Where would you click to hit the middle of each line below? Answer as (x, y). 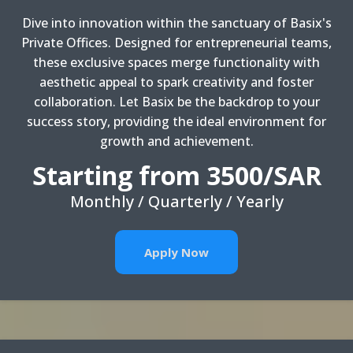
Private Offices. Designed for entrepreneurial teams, (176, 43)
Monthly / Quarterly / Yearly (176, 201)
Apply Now (176, 252)
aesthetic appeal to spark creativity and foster (176, 82)
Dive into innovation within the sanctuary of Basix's (176, 23)
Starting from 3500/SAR (176, 175)
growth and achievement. (176, 141)
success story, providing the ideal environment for (176, 121)
